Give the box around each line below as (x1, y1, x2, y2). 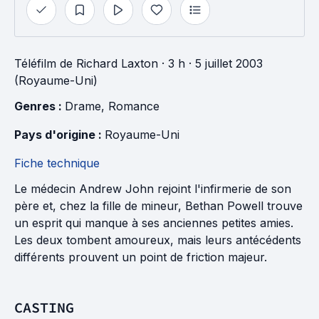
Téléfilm (14, 56, 56, 70)
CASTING (14, 298, 74, 316)
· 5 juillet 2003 (185, 56, 263, 70)
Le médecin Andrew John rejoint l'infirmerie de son (14, 182, 291, 196)
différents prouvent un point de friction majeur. (14, 250, 267, 264)
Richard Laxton (76, 56, 158, 70)
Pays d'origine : (14, 127, 105, 142)
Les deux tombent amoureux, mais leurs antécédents (14, 233, 301, 247)
